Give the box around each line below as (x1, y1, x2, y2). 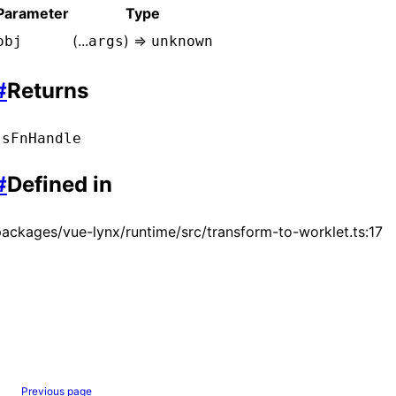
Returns (7, 77, 88, 103)
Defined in (7, 171, 112, 198)
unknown (151, 32, 213, 49)
